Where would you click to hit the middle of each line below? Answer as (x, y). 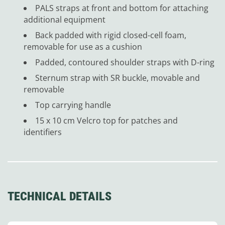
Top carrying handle (73, 105)
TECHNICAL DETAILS (60, 196)
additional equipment (65, 19)
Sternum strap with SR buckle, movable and (118, 78)
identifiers (43, 132)
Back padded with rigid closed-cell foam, (111, 35)
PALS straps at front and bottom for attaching (122, 8)
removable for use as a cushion (83, 46)
